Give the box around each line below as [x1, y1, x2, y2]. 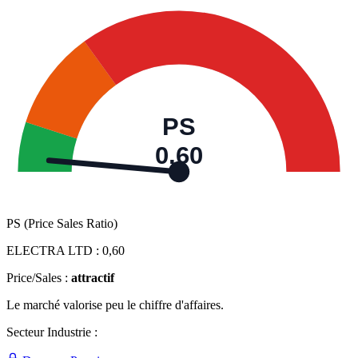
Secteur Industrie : [6, 325, 97, 340]
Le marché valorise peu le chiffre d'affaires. [6, 298, 224, 312]
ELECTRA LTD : [6, 244, 102, 258]
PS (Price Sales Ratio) [6, 217, 117, 231]
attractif [71, 271, 114, 285]
